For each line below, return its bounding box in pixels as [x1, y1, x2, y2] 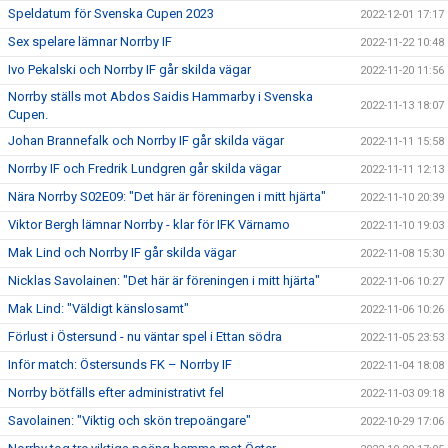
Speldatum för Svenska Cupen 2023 [8, 5, 214, 21]
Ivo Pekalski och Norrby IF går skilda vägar [8, 61, 251, 77]
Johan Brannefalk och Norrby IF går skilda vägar [8, 132, 284, 148]
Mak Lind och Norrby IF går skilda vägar [8, 244, 236, 260]
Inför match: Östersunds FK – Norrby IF [8, 356, 232, 372]
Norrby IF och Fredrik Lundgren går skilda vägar [8, 160, 281, 176]
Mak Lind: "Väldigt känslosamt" [8, 300, 189, 316]
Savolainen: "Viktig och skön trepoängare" [8, 412, 251, 428]
